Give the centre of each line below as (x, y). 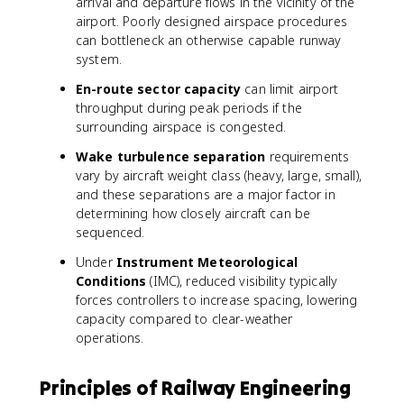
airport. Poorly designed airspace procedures (211, 21)
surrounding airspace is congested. (181, 127)
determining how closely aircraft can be (193, 213)
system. (99, 59)
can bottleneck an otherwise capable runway (209, 40)
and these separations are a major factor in (206, 194)
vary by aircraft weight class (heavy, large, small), (219, 175)
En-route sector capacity (159, 89)
